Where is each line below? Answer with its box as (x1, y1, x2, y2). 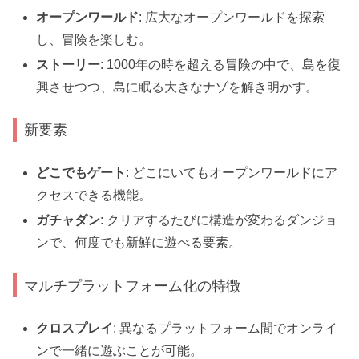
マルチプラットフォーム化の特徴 (24, 276, 241, 294)
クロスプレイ (36, 321, 114, 336)
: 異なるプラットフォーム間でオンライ (113, 321, 338, 336)
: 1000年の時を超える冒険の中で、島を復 (100, 57, 341, 71)
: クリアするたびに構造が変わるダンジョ (100, 213, 338, 228)
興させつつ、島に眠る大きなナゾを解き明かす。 (36, 79, 319, 94)
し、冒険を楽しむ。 (36, 32, 152, 46)
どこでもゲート (36, 165, 127, 179)
